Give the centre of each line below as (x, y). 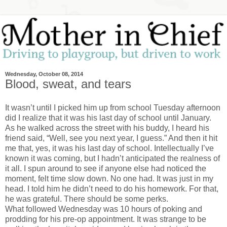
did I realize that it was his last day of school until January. (108, 118)
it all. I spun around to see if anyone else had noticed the (106, 169)
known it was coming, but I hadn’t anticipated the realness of (112, 159)
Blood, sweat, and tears (68, 84)
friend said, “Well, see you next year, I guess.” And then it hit (111, 138)
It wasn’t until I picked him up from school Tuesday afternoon (113, 108)
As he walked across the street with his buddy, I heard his (107, 128)
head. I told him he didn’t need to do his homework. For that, (112, 189)
